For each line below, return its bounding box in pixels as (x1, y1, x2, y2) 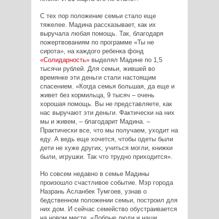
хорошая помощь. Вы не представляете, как (40, 100, 172, 108)
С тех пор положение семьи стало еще (40, 12, 156, 20)
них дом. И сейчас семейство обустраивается (40, 205, 177, 213)
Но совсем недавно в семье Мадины (40, 170, 149, 177)
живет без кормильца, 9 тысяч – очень (40, 91, 154, 99)
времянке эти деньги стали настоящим (40, 73, 156, 81)
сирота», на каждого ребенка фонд (40, 47, 144, 55)
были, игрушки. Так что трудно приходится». (40, 153, 173, 160)
